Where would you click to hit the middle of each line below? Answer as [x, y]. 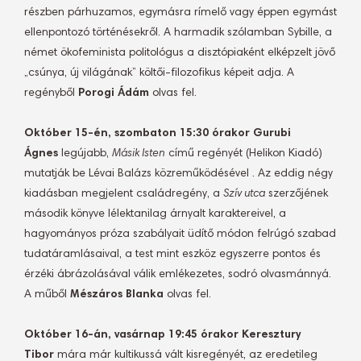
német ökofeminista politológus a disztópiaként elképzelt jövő [180, 53]
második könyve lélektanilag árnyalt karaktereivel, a [155, 214]
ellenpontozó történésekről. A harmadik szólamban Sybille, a [178, 33]
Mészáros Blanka [117, 295]
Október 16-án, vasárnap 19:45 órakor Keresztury [163, 335]
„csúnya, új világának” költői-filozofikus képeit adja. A [159, 73]
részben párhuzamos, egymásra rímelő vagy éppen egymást [180, 13]
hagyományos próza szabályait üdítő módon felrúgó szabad [180, 234]
